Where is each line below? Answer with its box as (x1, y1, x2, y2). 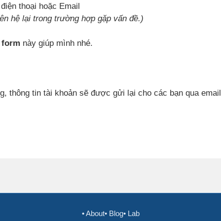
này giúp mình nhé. (20, 38, 93, 48)
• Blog (104, 209, 123, 218)
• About (81, 209, 105, 218)
